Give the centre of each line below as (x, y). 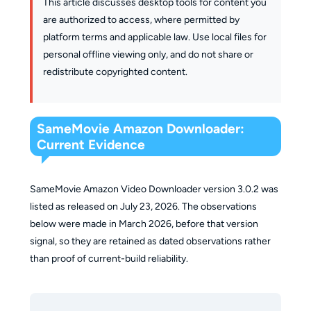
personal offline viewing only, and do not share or (148, 54)
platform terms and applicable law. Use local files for (154, 37)
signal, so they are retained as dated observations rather (150, 241)
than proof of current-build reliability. (109, 258)
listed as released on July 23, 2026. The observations (143, 206)
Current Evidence (91, 144)
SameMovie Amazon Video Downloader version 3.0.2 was (154, 189)
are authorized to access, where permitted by (141, 19)
